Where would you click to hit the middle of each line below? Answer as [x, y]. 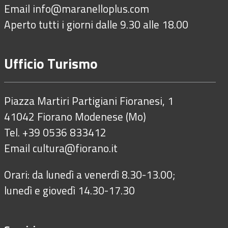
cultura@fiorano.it [75, 148]
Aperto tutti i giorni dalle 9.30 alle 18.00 [96, 25]
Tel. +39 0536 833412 [55, 133]
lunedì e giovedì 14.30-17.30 [69, 191]
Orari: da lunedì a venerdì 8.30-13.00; [90, 175]
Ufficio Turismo [51, 64]
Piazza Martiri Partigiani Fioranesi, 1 [89, 101]
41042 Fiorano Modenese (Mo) [75, 117]
